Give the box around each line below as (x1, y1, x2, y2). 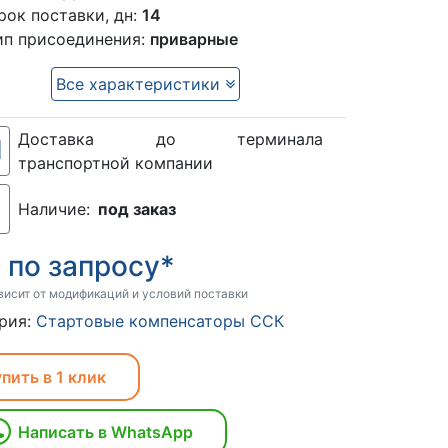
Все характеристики (56, 73, 226, 94)
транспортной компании (18, 152, 214, 173)
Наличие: (18, 198, 91, 219)
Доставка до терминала (18, 128, 323, 149)
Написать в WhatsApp (18, 421, 194, 442)
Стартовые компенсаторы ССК (36, 310, 285, 331)
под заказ (98, 198, 177, 219)
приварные (150, 28, 239, 49)
